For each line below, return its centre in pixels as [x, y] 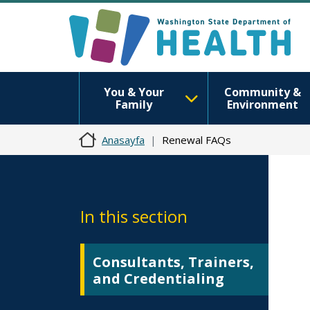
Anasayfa [123, 140]
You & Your [134, 92]
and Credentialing [158, 279]
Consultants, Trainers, [173, 262]
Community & [262, 92]
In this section [134, 216]
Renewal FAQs [197, 140]
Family [134, 104]
